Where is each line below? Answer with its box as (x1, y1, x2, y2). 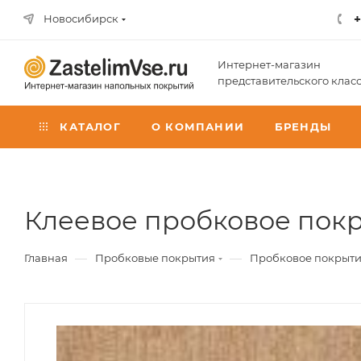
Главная (24, 251, 68, 264)
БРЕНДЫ (274, 120, 332, 133)
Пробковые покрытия (95, 251, 215, 264)
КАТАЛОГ (56, 120, 121, 133)
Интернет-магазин (218, 58, 321, 71)
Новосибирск (44, 12, 118, 25)
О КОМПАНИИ (151, 120, 244, 133)
